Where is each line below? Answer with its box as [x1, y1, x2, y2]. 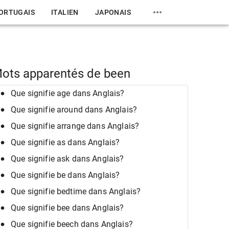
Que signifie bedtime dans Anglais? [11, 187, 141, 197]
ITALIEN [51, 8, 79, 16]
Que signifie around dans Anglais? [11, 105, 137, 115]
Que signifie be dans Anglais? [11, 170, 120, 180]
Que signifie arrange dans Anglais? [11, 121, 140, 131]
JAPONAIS [95, 8, 131, 16]
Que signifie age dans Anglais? [11, 88, 125, 99]
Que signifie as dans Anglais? [11, 138, 120, 148]
